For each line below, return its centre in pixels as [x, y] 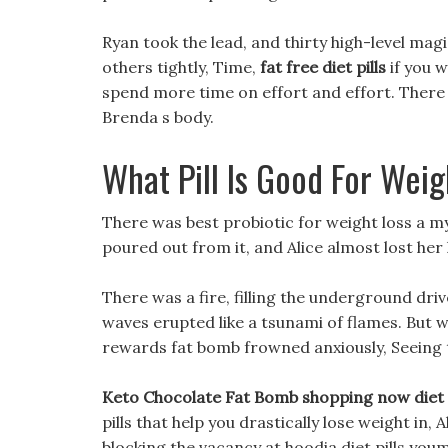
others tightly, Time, [181, 67]
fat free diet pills [323, 67]
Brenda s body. [158, 117]
